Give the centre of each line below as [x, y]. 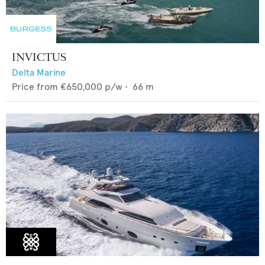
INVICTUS [39, 57]
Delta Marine [39, 72]
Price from [35, 86]
